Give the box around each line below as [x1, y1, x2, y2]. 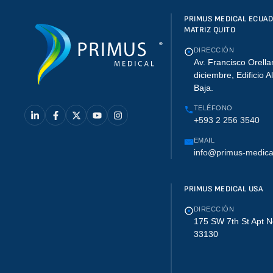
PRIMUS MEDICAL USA [184, 184, 263, 194]
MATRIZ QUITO [184, 25, 236, 35]
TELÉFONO [194, 104, 233, 112]
